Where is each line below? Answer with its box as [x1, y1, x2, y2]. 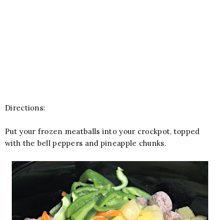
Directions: [5, 103, 46, 112]
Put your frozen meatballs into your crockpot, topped [5, 126, 200, 136]
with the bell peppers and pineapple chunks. [5, 138, 166, 148]
